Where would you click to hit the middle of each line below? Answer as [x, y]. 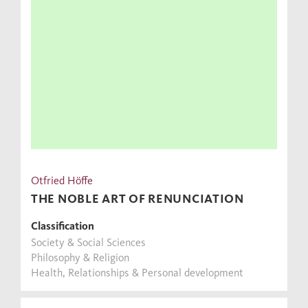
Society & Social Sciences [88, 242]
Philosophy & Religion [80, 257]
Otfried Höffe [62, 180]
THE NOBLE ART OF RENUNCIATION [137, 198]
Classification [63, 225]
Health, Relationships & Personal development [137, 272]
